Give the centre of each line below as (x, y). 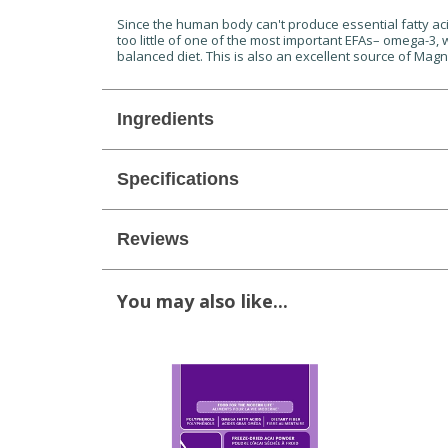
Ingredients (165, 119)
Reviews (153, 239)
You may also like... (202, 301)
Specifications (178, 179)
